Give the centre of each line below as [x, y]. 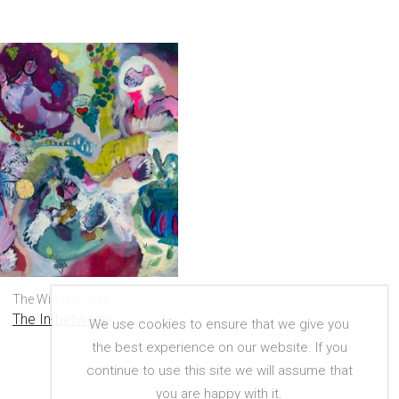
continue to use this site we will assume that [219, 371]
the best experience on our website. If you [219, 348]
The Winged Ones [61, 299]
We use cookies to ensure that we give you [220, 325]
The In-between [61, 319]
